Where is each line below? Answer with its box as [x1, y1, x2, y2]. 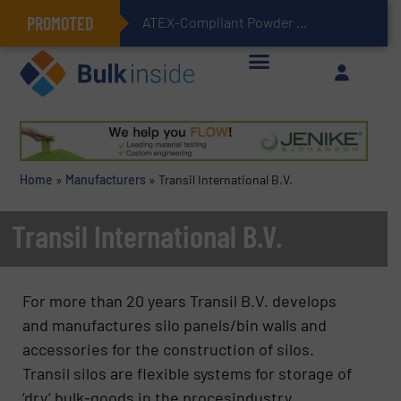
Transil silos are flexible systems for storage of [22, 363, 353, 383]
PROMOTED [27, 13, 93, 34]
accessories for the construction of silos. [22, 338, 315, 359]
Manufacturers [64, 172, 146, 188]
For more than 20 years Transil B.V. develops [22, 290, 337, 311]
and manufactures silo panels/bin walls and [22, 314, 328, 335]
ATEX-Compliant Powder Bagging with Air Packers [296, 13, 308, 30]
